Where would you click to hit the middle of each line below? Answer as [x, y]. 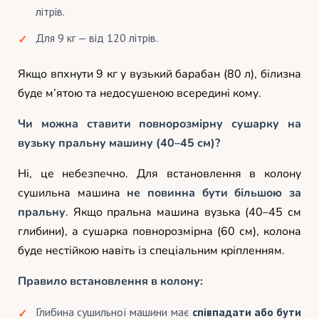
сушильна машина [73, 193]
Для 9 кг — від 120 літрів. [97, 37]
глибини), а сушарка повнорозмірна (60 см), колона [159, 231]
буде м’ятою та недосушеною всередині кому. [140, 93]
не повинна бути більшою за [214, 193]
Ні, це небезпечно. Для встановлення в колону [159, 173]
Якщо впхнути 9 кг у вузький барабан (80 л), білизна [159, 74]
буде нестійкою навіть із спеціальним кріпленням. [151, 250]
